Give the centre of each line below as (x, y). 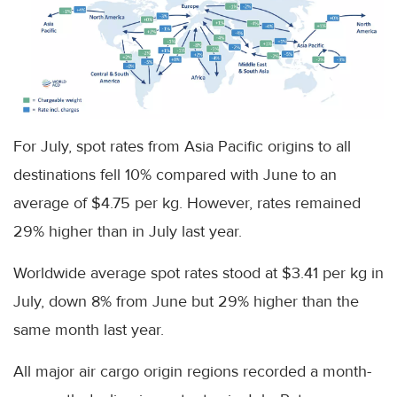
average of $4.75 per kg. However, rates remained (187, 203)
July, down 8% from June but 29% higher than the (186, 302)
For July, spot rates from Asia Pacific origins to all (182, 147)
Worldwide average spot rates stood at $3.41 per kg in (198, 273)
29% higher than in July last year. (128, 232)
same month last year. (89, 330)
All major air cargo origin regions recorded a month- (192, 372)
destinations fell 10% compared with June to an (175, 175)
